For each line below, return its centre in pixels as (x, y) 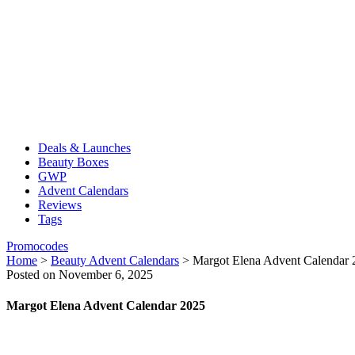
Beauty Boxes (73, 162)
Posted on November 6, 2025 (80, 275)
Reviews (60, 205)
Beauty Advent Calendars (115, 260)
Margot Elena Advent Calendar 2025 (106, 306)
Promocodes (37, 246)
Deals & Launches (84, 148)
